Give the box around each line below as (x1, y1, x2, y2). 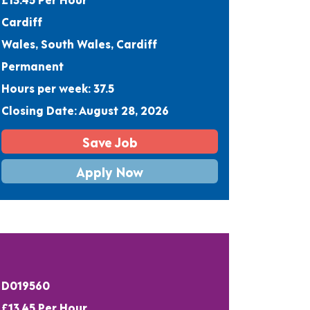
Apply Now (76, 161, 144, 181)
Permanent (1, 56, 64, 74)
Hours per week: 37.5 (1, 78, 115, 96)
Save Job (82, 131, 138, 151)
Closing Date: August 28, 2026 (1, 100, 170, 118)
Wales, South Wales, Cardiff (1, 34, 158, 52)
